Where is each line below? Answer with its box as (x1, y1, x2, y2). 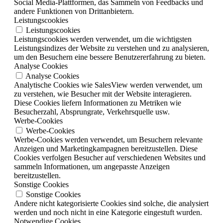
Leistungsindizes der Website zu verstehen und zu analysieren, (14, 43, 209, 52)
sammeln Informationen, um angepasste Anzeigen (14, 162, 170, 171)
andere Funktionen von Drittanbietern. (14, 6, 134, 15)
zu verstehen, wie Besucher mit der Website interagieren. (14, 89, 192, 98)
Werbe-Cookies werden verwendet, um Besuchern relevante (14, 135, 203, 144)
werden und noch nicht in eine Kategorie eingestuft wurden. (14, 208, 202, 217)
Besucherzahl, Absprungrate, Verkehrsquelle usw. (14, 107, 170, 116)
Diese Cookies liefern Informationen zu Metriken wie (14, 98, 181, 107)
